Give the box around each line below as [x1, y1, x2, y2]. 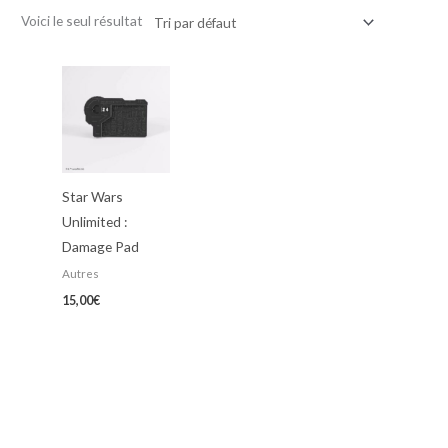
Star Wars [62, 188, 124, 206]
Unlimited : [62, 213, 128, 231]
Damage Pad [62, 238, 140, 256]
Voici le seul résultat [21, 11, 144, 29]
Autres [62, 267, 100, 280]
